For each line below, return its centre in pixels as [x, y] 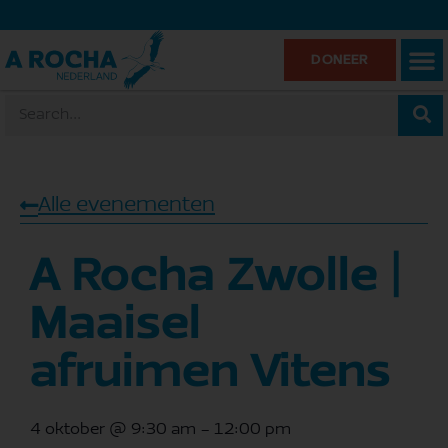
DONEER [340, 61]
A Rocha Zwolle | [216, 278]
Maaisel [115, 326]
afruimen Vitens [210, 374]
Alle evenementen [126, 206]
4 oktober [67, 430]
